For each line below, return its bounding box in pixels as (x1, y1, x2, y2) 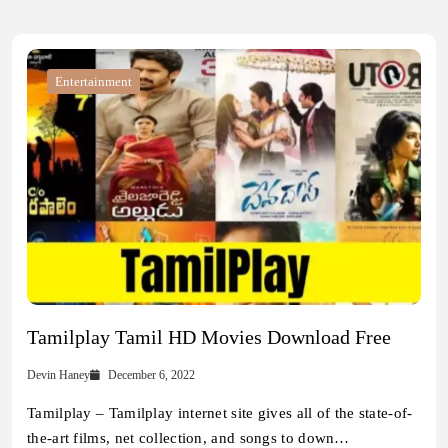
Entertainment (55, 74, 132, 90)
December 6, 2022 (108, 368, 196, 383)
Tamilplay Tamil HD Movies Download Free (27, 326, 391, 349)
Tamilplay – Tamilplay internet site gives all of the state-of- (27, 405, 413, 422)
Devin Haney (27, 368, 90, 383)
